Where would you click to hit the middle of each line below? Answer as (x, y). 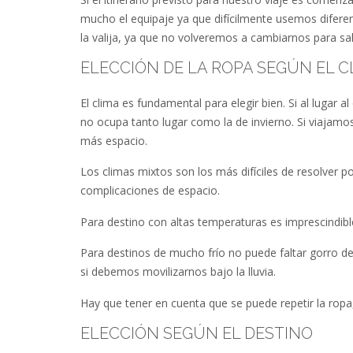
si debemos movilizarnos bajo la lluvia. (178, 272)
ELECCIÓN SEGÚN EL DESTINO (197, 333)
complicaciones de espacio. (150, 191)
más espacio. (114, 141)
